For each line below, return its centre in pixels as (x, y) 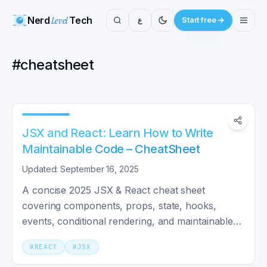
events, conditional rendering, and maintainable (128, 221)
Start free (199, 20)
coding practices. (60, 237)
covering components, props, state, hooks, (119, 206)
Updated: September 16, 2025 (80, 169)
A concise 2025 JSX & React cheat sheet (114, 190)
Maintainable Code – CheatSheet (111, 149)
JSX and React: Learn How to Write (118, 133)
